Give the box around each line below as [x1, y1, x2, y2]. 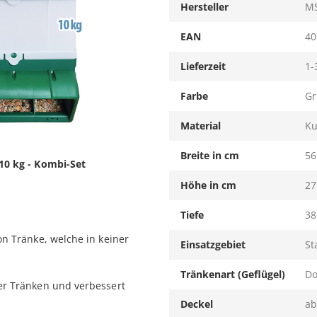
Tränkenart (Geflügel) [180, 267, 285, 281]
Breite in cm [180, 148, 239, 162]
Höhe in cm [180, 178, 236, 192]
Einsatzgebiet [180, 237, 246, 251]
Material [180, 118, 221, 132]
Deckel [180, 296, 213, 311]
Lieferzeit [180, 59, 226, 73]
